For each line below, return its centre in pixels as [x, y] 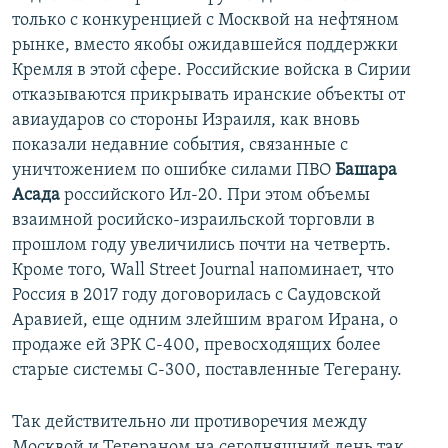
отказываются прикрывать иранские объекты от [208, 95]
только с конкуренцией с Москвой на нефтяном [205, 20]
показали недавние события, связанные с [180, 145]
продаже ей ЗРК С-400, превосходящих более [196, 345]
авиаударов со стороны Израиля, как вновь [186, 120]
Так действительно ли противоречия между [189, 422]
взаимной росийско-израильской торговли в [193, 220]
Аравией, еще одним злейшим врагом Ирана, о [205, 320]
